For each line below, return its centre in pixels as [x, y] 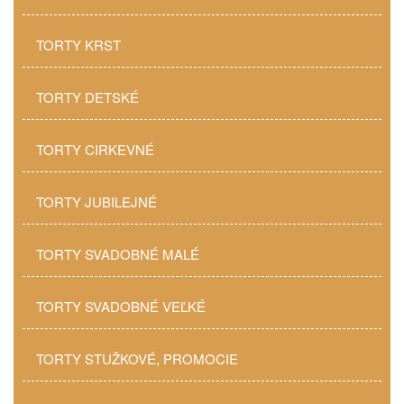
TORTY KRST [78, 45]
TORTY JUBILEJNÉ [96, 202]
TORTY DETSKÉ [87, 97]
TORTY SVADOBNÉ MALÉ [118, 254]
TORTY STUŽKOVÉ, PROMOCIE [137, 358]
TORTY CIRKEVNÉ [95, 149]
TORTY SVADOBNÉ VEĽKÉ [121, 306]
